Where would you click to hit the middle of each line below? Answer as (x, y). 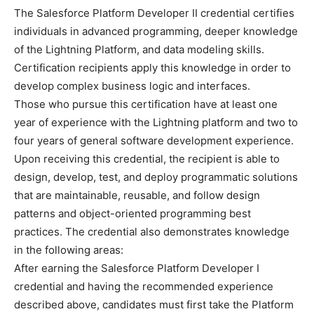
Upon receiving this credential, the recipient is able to (147, 159)
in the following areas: (69, 250)
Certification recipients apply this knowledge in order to (152, 68)
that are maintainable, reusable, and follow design (137, 195)
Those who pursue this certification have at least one (146, 104)
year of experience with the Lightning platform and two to (156, 122)
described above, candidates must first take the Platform (154, 305)
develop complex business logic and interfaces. (132, 86)
